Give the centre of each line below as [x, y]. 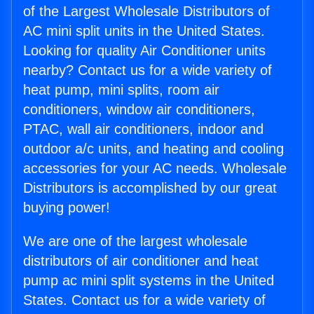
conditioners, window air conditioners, [139, 110]
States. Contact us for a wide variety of [144, 300]
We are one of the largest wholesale [135, 241]
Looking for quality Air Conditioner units [144, 51]
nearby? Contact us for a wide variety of [148, 70]
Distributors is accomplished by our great [150, 188]
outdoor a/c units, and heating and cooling [153, 149]
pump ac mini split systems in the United [149, 281]
